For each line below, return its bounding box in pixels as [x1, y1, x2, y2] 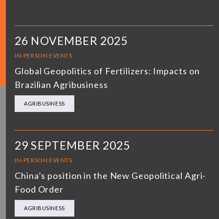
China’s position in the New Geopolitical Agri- [15, 170, 206, 181]
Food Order [15, 183, 64, 195]
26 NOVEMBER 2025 [15, 33, 128, 47]
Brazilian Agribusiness [15, 79, 108, 90]
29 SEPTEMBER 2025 [15, 138, 131, 152]
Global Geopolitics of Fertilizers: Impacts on [15, 65, 200, 76]
